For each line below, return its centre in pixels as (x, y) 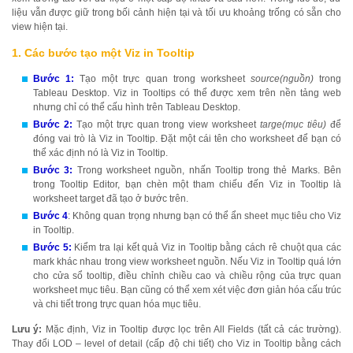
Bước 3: (53, 170)
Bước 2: (53, 124)
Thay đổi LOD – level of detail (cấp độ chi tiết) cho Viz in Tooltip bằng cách (176, 344)
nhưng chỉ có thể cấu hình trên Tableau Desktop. (137, 107)
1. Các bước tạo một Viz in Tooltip (103, 53)
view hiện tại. (40, 27)
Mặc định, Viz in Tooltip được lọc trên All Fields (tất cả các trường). (192, 329)
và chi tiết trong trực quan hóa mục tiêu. (117, 304)
